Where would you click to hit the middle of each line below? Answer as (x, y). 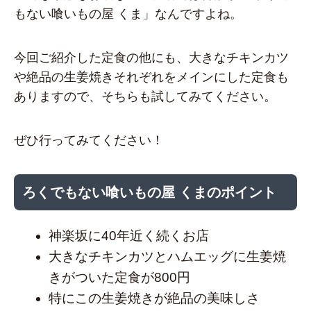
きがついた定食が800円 (119, 278)
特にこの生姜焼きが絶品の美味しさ (154, 299)
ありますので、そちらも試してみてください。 (145, 96)
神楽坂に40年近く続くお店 (129, 236)
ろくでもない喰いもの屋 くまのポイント (149, 193)
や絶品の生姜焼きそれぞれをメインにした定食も (151, 77)
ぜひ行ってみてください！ (89, 140)
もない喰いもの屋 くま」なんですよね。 (128, 14)
